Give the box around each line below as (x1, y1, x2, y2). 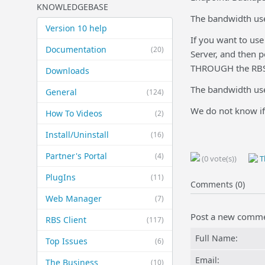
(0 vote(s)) (200, 153, 237, 164)
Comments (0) (190, 179, 245, 190)
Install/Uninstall (46, 129, 109, 140)
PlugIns (46, 172, 76, 183)
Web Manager (46, 193, 102, 204)
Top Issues (46, 235, 88, 247)
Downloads (46, 65, 89, 76)
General (46, 86, 77, 98)
